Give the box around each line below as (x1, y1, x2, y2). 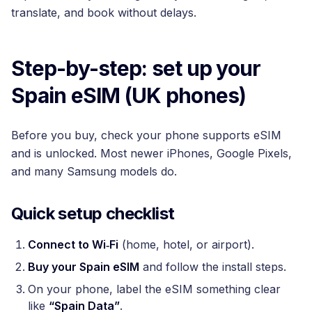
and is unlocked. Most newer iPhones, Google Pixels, (11, 146, 292, 160)
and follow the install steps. (139, 259, 286, 274)
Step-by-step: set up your (11, 55, 261, 81)
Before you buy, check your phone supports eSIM (11, 127, 281, 142)
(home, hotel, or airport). (118, 237, 254, 251)
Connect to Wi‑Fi (28, 237, 118, 251)
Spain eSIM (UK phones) (11, 82, 247, 108)
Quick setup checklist (11, 203, 175, 224)
